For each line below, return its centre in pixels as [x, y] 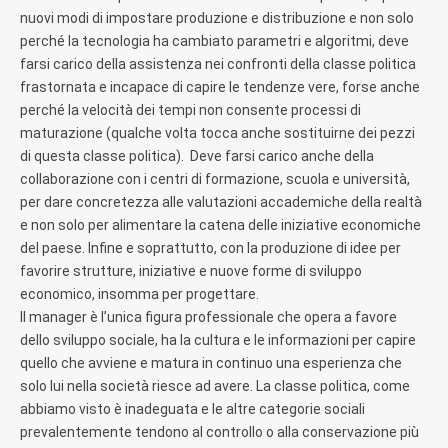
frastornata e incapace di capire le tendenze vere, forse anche [220, 86]
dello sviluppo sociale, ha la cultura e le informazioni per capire [218, 339]
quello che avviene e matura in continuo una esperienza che [211, 362]
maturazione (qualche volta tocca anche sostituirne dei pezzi [217, 132]
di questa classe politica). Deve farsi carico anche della [197, 155]
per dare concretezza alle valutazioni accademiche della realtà [221, 201]
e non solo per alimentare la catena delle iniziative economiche [220, 224]
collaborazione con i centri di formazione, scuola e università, [215, 178]
